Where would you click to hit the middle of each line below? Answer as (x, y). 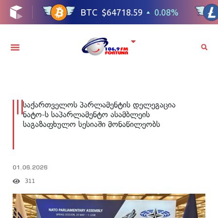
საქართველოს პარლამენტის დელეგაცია (99, 104)
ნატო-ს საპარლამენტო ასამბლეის (86, 114)
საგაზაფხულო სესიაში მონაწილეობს (91, 124)
